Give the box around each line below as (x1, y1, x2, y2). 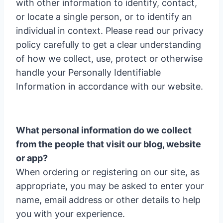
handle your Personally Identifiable (16, 67, 161, 78)
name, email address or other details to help (16, 195, 201, 205)
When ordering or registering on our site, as (16, 167, 200, 177)
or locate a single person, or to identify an (16, 11, 192, 22)
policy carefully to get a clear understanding (16, 39, 201, 50)
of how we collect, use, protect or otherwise (16, 53, 203, 64)
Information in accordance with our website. (16, 81, 203, 92)
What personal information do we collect (16, 125, 192, 135)
